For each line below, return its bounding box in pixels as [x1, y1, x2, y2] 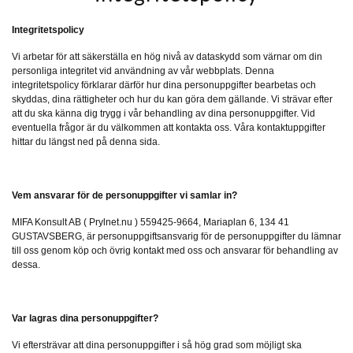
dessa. [12, 259, 40, 271]
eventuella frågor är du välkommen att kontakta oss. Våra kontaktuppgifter [12, 122, 325, 134]
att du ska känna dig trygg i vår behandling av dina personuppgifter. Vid [12, 108, 315, 120]
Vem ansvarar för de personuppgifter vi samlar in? [12, 190, 237, 202]
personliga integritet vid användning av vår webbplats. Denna [12, 65, 274, 77]
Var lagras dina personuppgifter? [12, 313, 158, 325]
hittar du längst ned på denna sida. [12, 136, 160, 148]
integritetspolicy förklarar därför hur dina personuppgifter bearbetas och [12, 80, 316, 91]
